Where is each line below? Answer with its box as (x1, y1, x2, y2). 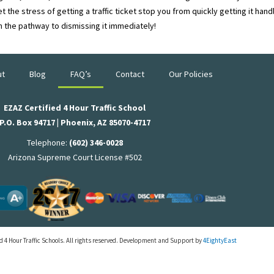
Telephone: (26, 136, 69, 148)
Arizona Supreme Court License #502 (7, 151, 142, 163)
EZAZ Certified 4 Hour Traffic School (4, 102, 146, 114)
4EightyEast (203, 236, 237, 245)
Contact (115, 68, 144, 80)
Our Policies (168, 68, 213, 80)
